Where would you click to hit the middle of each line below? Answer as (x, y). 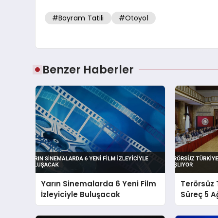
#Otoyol (133, 18)
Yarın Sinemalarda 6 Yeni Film (99, 184)
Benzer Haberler (88, 69)
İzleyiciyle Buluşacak (81, 195)
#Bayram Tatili (78, 18)
